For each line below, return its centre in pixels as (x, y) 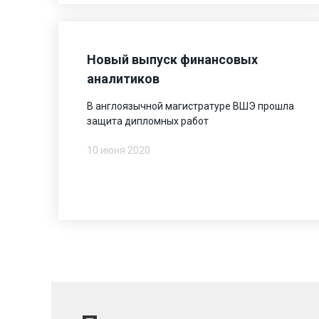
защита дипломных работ (147, 121)
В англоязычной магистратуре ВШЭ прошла (190, 106)
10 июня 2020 (118, 150)
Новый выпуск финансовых (172, 59)
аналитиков (123, 78)
